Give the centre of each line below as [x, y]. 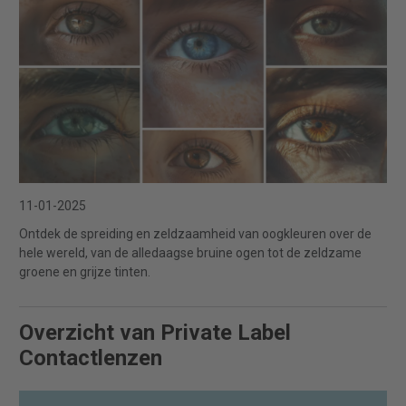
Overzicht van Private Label [155, 332]
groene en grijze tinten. [85, 271]
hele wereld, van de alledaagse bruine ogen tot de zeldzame [190, 252]
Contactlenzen [91, 358]
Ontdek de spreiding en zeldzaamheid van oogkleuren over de [195, 233]
